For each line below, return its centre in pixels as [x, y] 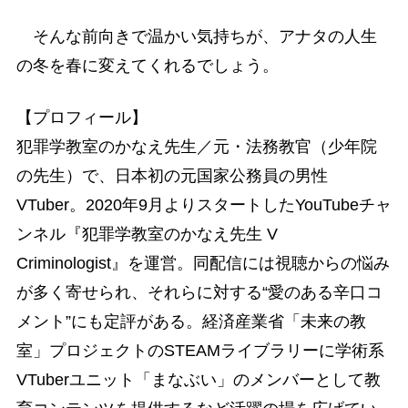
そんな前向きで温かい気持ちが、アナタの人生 [196, 36]
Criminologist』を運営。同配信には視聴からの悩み [203, 264]
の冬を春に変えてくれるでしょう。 [147, 66]
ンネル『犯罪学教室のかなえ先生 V [147, 235]
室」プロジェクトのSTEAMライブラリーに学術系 [200, 351]
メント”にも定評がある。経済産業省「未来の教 [191, 322]
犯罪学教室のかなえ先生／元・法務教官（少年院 [196, 147]
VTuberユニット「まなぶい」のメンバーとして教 [198, 380]
